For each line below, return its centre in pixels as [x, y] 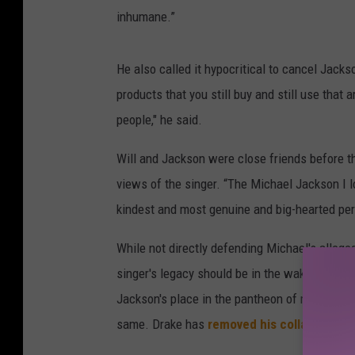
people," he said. [159, 120]
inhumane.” [146, 17]
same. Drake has [162, 324]
